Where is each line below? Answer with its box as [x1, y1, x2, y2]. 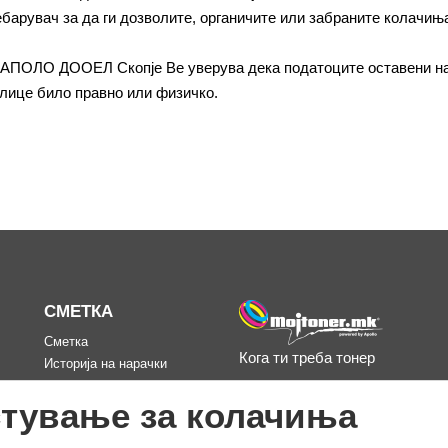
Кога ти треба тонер [239, 349, 375, 366]
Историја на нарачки [44, 356, 167, 371]
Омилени [44, 378, 99, 393]
